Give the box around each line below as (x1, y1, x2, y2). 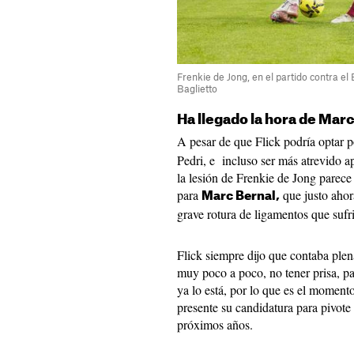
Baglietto (177, 85, 217, 94)
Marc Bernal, (201, 190, 280, 202)
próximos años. (177, 316, 253, 333)
